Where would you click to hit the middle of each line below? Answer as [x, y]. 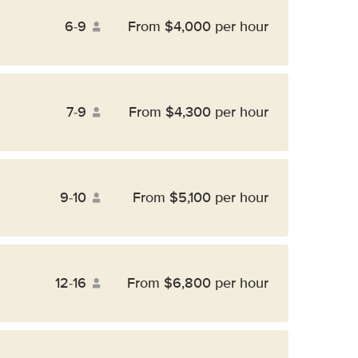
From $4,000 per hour [198, 26]
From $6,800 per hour [198, 283]
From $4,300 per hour [199, 112]
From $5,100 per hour [201, 197]
